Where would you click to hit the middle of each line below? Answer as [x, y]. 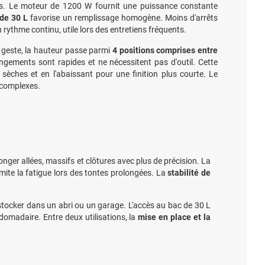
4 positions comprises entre [165, 50]
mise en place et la [174, 217]
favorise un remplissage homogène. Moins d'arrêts [123, 18]
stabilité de [189, 173]
